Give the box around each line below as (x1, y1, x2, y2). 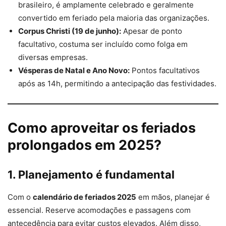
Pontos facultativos (130, 66, 200, 76)
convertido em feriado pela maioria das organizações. (18, 13, 209, 23)
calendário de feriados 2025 (33, 192, 136, 202)
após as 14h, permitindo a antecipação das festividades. (18, 79, 216, 89)
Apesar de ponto (121, 26, 182, 36)
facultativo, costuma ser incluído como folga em (18, 39, 188, 49)
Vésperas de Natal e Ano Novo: (18, 66, 130, 76)
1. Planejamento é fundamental (8, 168, 175, 182)
